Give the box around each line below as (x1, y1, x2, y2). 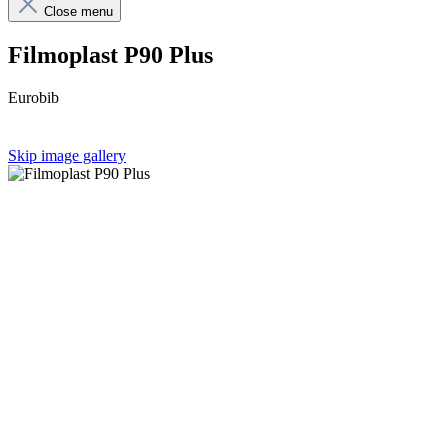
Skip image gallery (8, 146, 126, 164)
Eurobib (8, 88, 59, 106)
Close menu (44, 4, 113, 19)
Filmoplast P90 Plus (8, 41, 213, 68)
